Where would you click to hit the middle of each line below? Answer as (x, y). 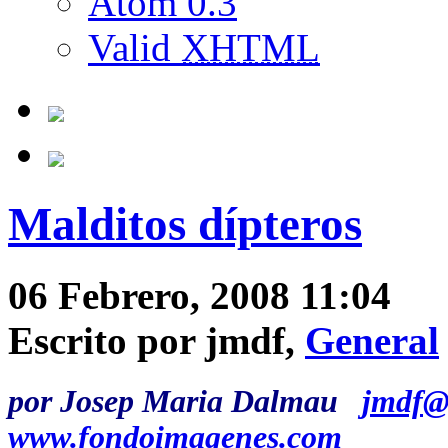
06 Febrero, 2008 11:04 (199, 295)
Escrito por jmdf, (156, 340)
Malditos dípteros (185, 224)
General (372, 340)
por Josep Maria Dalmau (185, 402)
